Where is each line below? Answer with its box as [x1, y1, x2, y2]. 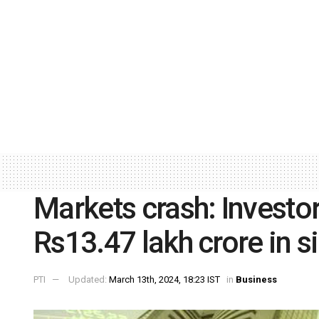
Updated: [68, 274, 109, 286]
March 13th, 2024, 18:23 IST [109, 274, 220, 286]
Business [236, 274, 277, 286]
